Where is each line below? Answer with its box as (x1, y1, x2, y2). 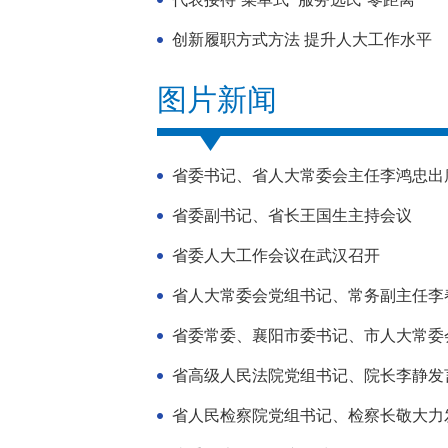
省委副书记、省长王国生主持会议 (172, 207, 412, 224)
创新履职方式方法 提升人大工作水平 (172, 31, 432, 48)
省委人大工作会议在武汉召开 (172, 247, 380, 264)
